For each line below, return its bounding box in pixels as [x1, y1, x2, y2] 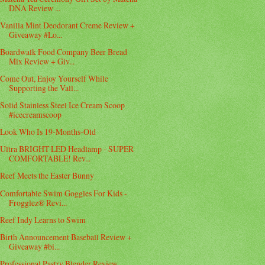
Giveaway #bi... [9, 240, 60, 252]
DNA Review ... [9, 2, 61, 14]
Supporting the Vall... [9, 82, 79, 94]
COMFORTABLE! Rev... [9, 153, 91, 164]
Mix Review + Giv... [9, 55, 75, 67]
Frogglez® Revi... [9, 196, 67, 208]
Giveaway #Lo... [9, 28, 63, 40]
